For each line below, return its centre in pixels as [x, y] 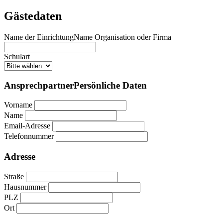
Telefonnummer [29, 136]
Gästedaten [33, 16]
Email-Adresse [27, 126]
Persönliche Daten [110, 85]
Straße [14, 176]
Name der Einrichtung [39, 37]
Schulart [17, 56]
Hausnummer [25, 187]
